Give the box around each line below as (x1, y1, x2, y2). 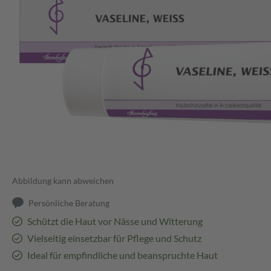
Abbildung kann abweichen (12, 175, 114, 186)
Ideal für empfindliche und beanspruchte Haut (27, 249, 218, 261)
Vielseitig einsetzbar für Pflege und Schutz (27, 232, 201, 244)
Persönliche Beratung (28, 198, 110, 209)
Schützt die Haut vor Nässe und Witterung (27, 215, 203, 227)
